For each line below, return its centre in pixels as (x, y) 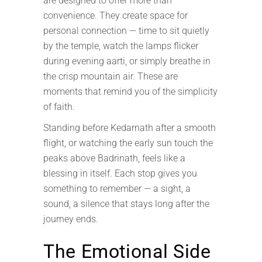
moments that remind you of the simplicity (130, 92)
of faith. (59, 107)
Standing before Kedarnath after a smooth (130, 128)
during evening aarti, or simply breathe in (127, 61)
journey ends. (71, 219)
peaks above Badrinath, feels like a (114, 158)
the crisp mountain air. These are (111, 76)
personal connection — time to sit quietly (126, 31)
